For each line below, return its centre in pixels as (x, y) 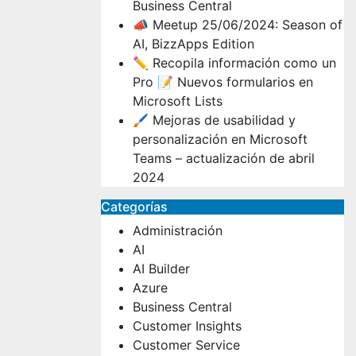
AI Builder (161, 268)
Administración (178, 230)
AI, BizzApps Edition (193, 43)
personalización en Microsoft (220, 139)
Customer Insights (187, 325)
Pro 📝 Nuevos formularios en (223, 81)
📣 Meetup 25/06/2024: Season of (238, 24)
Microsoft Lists (178, 101)
